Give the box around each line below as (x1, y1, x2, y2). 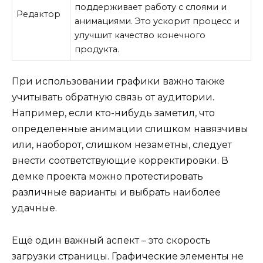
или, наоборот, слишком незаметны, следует (12, 139, 232, 151)
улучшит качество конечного (75, 29, 206, 41)
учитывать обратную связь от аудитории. (12, 92, 214, 103)
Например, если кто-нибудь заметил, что (12, 107, 215, 119)
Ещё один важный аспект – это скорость (12, 234, 211, 246)
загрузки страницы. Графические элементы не (12, 250, 244, 262)
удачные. (12, 203, 57, 214)
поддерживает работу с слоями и (75, 1, 227, 12)
